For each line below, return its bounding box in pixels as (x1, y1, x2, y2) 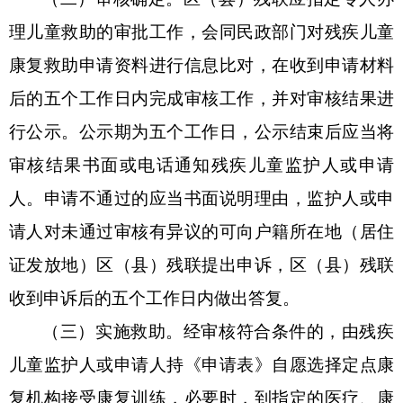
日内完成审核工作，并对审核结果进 (113, 88, 395, 108)
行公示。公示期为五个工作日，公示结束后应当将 (9, 121, 394, 141)
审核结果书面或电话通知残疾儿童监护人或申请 (9, 155, 394, 175)
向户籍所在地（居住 (237, 221, 395, 241)
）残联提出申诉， (148, 255, 290, 274)
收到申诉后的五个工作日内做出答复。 (9, 288, 300, 308)
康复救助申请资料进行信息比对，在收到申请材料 (9, 55, 394, 75)
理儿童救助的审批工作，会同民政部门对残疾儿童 (9, 22, 394, 41)
